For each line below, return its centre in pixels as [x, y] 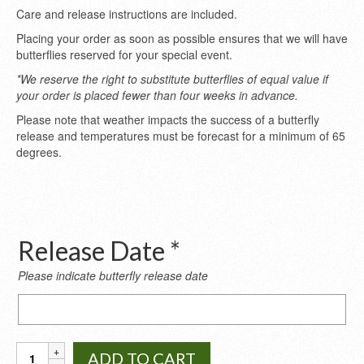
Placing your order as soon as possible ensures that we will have [182, 38]
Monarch [40, 349]
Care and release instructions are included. [127, 14]
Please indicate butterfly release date [113, 275]
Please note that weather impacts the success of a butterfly [168, 119]
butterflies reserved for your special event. [124, 54]
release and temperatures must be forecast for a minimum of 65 [181, 136]
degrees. [39, 152]
